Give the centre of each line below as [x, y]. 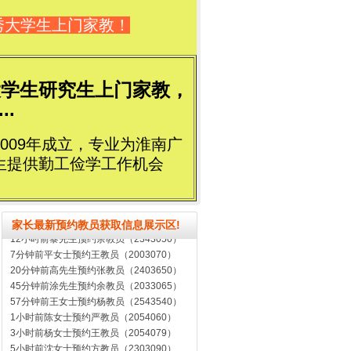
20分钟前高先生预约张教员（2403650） [96, 259]
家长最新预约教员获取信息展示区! [96, 225]
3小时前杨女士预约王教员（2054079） [93, 321]
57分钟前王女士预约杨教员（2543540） [96, 290]
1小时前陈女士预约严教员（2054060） [93, 306]
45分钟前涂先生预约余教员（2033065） [96, 274]
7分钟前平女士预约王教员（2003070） [93, 243]
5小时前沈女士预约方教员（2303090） [93, 337]
